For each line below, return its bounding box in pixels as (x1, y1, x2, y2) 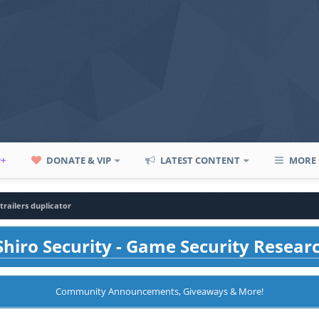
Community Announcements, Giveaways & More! (56, 285, 263, 298)
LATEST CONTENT (158, 154, 241, 167)
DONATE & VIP (44, 154, 112, 167)
